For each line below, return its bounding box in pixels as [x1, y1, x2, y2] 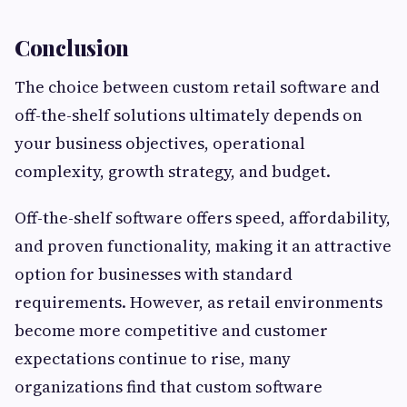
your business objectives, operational [15, 132, 305, 155]
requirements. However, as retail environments [15, 291, 382, 314]
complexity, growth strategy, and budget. [15, 160, 331, 184]
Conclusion [15, 33, 129, 63]
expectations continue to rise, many [15, 347, 291, 371]
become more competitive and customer [15, 319, 328, 342]
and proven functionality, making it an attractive [15, 234, 392, 258]
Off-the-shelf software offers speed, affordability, [15, 206, 391, 230]
